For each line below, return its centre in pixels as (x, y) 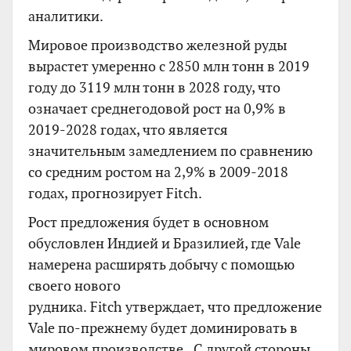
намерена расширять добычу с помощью (161, 264)
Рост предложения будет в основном (148, 222)
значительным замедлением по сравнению (170, 150)
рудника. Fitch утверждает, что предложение (175, 306)
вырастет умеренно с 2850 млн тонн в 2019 (169, 66)
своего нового (74, 285)
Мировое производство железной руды (157, 45)
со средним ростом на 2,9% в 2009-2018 (158, 172)
